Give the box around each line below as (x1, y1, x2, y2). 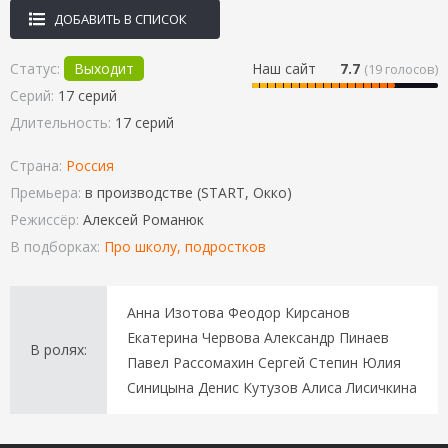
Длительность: (10, 112, 115, 132)
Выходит (74, 58, 134, 78)
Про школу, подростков (104, 236, 266, 256)
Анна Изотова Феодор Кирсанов (127, 302, 350, 322)
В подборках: (10, 236, 104, 256)
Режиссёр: (10, 209, 83, 229)
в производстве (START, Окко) (85, 182, 292, 202)
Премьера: (10, 182, 85, 202)
